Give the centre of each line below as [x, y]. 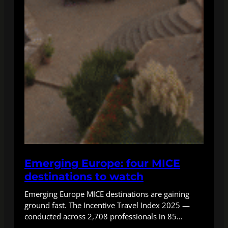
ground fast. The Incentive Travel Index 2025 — [107, 205]
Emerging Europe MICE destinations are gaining [107, 194]
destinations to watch [84, 176]
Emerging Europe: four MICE [102, 163]
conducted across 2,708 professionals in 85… [104, 216]
